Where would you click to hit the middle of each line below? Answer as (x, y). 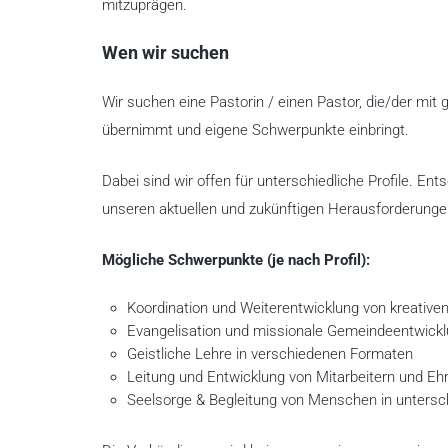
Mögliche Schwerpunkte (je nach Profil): (236, 259)
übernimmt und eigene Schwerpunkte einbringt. (255, 129)
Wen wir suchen (165, 52)
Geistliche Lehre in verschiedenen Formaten (269, 353)
